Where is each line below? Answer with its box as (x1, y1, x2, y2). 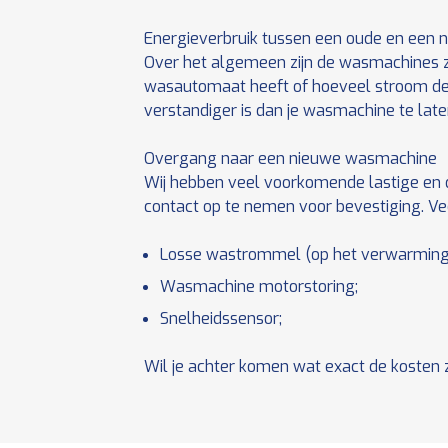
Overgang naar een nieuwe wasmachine (144, 148, 437, 169)
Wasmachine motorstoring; (160, 276, 358, 297)
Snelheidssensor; (160, 308, 282, 329)
